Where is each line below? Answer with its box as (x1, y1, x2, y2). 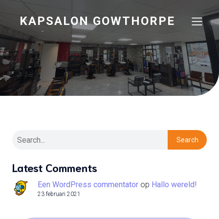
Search (176, 136, 198, 144)
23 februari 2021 (38, 191, 81, 197)
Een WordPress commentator (38, 180, 138, 189)
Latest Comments (12, 160, 97, 174)
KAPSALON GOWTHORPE (20, 14, 175, 28)
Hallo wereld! (152, 180, 197, 189)
